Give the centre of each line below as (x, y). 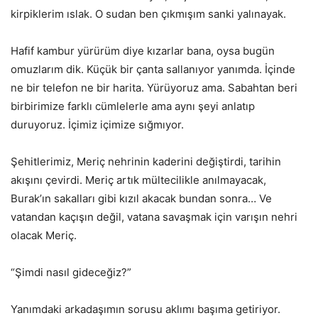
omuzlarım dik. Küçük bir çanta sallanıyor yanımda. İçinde (153, 69)
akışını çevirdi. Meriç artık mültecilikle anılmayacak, (138, 180)
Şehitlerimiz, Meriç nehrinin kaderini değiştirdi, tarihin (146, 161)
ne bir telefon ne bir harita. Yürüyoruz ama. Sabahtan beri (154, 87)
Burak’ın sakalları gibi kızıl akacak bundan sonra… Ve (141, 198)
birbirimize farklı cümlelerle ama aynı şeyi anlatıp (133, 106)
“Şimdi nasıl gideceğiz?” (71, 272)
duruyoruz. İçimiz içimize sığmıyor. (97, 124)
